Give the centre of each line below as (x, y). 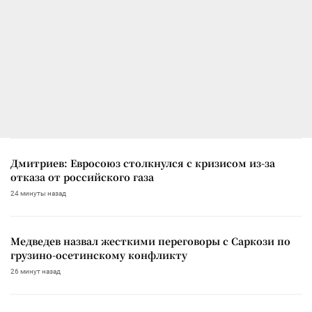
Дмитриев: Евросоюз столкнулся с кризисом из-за (143, 163)
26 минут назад (36, 271)
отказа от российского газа (82, 177)
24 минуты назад (38, 193)
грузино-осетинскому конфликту (99, 255)
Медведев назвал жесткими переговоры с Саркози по (150, 241)
